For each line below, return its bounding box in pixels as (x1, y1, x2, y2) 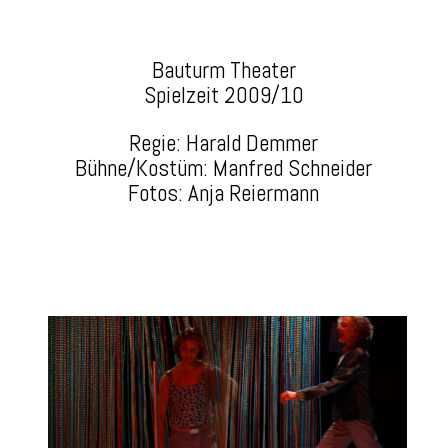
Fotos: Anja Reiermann (128, 178, 320, 208)
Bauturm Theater (151, 55, 296, 85)
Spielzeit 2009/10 (143, 80, 304, 110)
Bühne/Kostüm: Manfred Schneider (75, 153, 373, 183)
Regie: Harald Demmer (129, 128, 319, 158)
